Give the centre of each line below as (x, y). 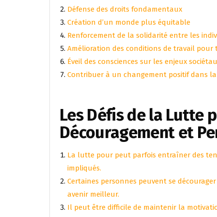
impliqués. (84, 168)
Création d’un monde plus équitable (129, 22)
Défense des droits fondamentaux (125, 9)
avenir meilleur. (93, 194)
